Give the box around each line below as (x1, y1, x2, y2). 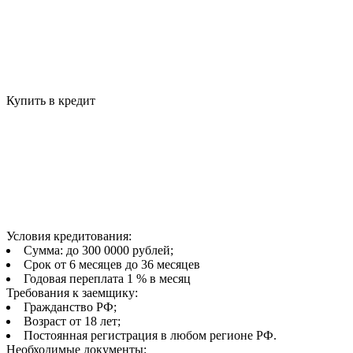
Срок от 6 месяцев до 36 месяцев (24, 258, 200, 272)
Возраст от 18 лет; (24, 314, 121, 329)
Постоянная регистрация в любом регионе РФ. (24, 329, 277, 343)
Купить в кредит (6, 94, 98, 108)
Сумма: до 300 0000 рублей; (24, 243, 173, 258)
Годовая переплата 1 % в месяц (24, 272, 191, 286)
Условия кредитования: (6, 229, 132, 243)
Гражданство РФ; (24, 300, 117, 314)
